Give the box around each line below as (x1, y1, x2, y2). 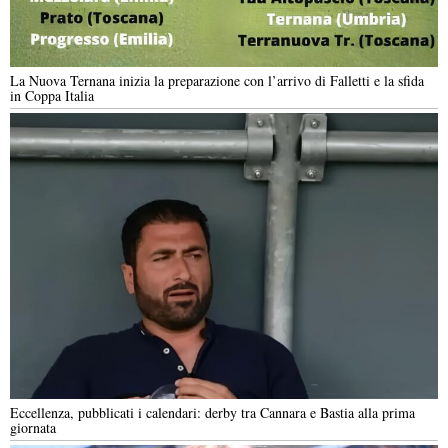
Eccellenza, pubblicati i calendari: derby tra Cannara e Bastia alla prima (10, 402, 415, 422)
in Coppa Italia (10, 86, 94, 106)
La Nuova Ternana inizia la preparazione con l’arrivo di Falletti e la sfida (10, 71, 424, 91)
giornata (10, 417, 56, 437)
